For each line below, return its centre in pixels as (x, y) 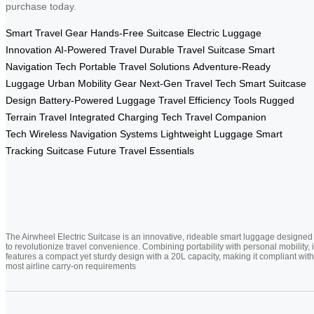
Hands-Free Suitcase (137, 33)
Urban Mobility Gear (92, 83)
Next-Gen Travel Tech (188, 83)
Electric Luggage (224, 33)
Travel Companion (226, 117)
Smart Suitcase (273, 83)
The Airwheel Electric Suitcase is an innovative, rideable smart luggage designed (159, 237)
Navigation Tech (41, 66)
